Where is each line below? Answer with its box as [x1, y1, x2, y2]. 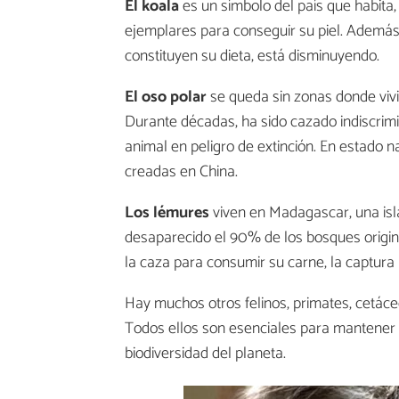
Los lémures [125, 199, 209, 227]
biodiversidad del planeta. [125, 340, 286, 368]
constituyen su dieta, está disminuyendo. [125, 43, 379, 70]
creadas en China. [125, 159, 238, 186]
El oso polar [125, 84, 207, 111]
